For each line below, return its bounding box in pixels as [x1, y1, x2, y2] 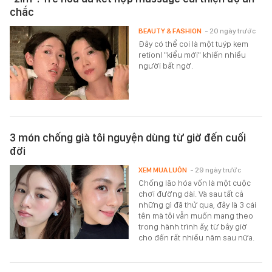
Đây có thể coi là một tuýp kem [138, 38, 249, 49]
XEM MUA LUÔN [138, 166, 188, 175]
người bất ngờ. [138, 60, 194, 70]
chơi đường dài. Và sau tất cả [138, 189, 244, 199]
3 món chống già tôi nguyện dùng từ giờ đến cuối [10, 131, 246, 144]
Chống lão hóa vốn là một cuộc [138, 178, 251, 188]
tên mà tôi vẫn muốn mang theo [138, 211, 254, 221]
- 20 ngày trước [205, 26, 256, 35]
